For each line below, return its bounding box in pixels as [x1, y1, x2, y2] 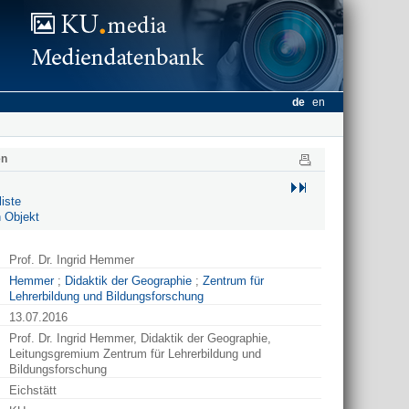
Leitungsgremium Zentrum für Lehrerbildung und [9, 347, 261, 362]
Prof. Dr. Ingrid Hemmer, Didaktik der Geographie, [9, 331, 271, 346]
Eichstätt [9, 383, 60, 398]
